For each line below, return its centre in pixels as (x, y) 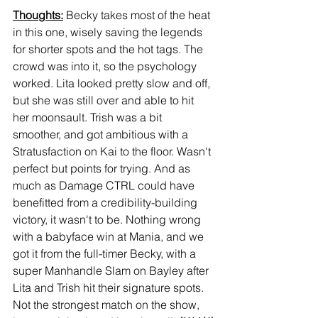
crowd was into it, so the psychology (106, 66)
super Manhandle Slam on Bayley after (112, 271)
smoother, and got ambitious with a (102, 135)
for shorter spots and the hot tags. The (109, 49)
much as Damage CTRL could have (105, 186)
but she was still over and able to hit (105, 100)
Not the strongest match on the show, (108, 305)
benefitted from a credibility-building (106, 203)
